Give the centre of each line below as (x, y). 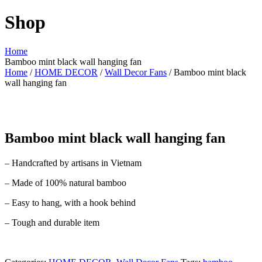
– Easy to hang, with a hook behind (70, 202)
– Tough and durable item (52, 222)
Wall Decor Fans (136, 72)
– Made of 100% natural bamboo (65, 182)
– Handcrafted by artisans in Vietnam (73, 163)
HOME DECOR (66, 72)
